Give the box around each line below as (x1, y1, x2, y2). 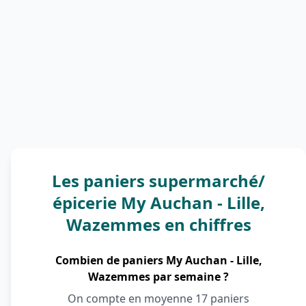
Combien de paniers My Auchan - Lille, (55, 253, 262, 268)
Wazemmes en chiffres (66, 213, 251, 236)
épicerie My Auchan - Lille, (52, 191, 265, 214)
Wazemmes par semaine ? (88, 269, 229, 284)
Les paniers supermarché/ (52, 169, 265, 192)
